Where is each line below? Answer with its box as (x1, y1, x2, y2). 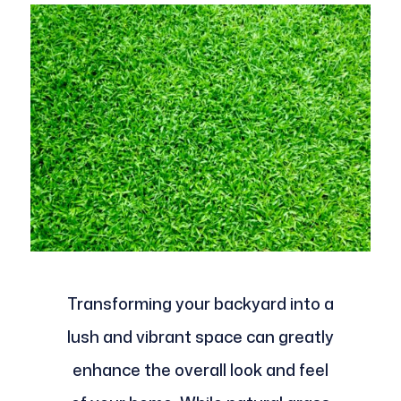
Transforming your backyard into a (66, 291, 334, 315)
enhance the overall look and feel (72, 357, 328, 381)
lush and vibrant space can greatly (66, 324, 334, 348)
